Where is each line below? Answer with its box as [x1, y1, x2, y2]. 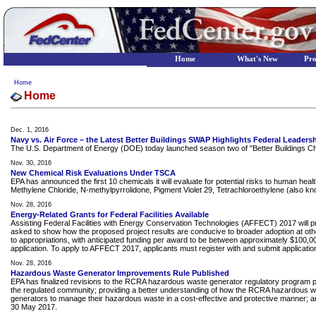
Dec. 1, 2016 [11, 126, 49, 133]
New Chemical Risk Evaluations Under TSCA [11, 169, 176, 177]
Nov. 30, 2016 [11, 159, 51, 166]
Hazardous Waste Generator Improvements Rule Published [11, 269, 229, 277]
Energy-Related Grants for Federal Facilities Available [11, 210, 209, 219]
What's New [237, 55, 278, 63]
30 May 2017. [11, 303, 57, 311]
